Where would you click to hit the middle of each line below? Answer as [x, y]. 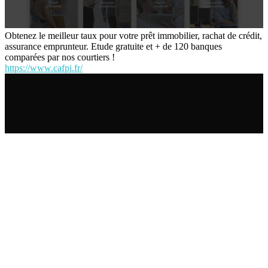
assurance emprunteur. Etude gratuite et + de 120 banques [113, 47]
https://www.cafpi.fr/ [44, 68]
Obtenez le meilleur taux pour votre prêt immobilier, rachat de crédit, [133, 36]
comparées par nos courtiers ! [60, 57]
